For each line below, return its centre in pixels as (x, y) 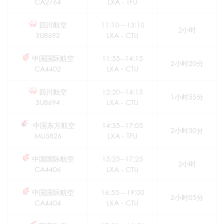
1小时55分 (187, 97)
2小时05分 (187, 197)
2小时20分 (187, 63)
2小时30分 (187, 130)
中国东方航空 (53, 125)
